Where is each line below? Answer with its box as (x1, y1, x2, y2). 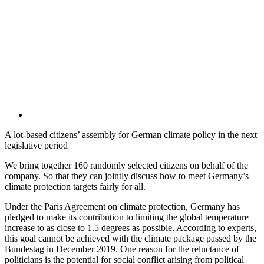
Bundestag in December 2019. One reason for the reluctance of (5, 244, 239, 255)
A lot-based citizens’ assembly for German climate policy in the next (5, 130, 257, 140)
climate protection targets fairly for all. (5, 181, 146, 192)
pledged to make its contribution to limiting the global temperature (5, 212, 249, 223)
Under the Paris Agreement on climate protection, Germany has (5, 202, 240, 212)
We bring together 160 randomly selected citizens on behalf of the (5, 160, 248, 171)
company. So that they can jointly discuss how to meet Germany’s (5, 171, 249, 181)
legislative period (5, 140, 68, 151)
